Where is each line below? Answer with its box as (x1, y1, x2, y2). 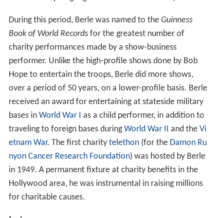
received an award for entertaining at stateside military (8, 97, 203, 107)
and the (168, 124, 200, 134)
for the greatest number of (88, 29, 184, 38)
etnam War (8, 138, 47, 147)
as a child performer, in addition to (81, 110, 204, 120)
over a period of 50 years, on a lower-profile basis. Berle (8, 83, 207, 93)
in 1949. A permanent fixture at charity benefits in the (8, 165, 198, 175)
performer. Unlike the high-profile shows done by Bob (8, 56, 198, 66)
